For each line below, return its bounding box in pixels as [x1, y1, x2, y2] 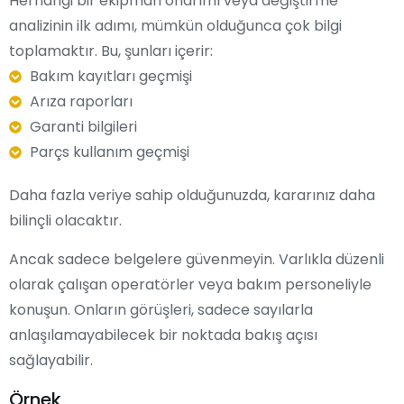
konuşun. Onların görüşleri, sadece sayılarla [9, 298, 313, 320]
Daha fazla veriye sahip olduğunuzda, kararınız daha [9, 184, 375, 206]
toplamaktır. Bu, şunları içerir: [9, 40, 213, 61]
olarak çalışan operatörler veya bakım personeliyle [9, 273, 372, 295]
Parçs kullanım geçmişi [29, 141, 189, 162]
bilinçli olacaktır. [9, 209, 122, 231]
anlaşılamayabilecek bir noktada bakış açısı [9, 324, 317, 345]
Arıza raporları [29, 90, 133, 112]
